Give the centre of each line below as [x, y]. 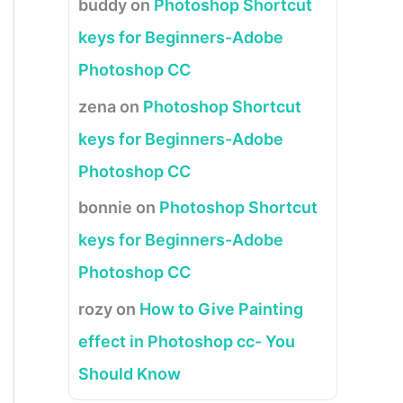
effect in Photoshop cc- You [187, 341]
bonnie [105, 207]
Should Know [130, 373]
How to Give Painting [221, 309]
